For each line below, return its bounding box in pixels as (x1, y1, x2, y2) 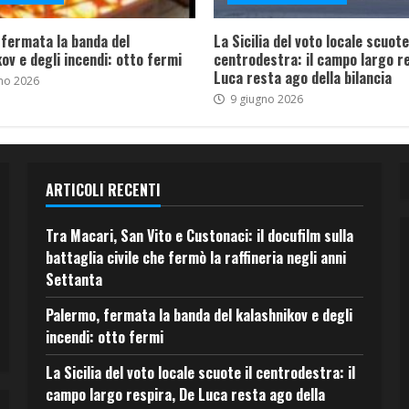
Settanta (45, 267, 102, 290)
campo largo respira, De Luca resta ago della (45, 383, 325, 405)
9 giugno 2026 (227, 90, 303, 107)
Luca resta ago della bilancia (214, 66, 392, 89)
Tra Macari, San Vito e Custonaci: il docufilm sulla (45, 224, 353, 246)
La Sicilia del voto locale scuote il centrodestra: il (45, 361, 355, 383)
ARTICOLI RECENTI (45, 178, 161, 201)
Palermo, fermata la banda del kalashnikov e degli (45, 303, 352, 326)
